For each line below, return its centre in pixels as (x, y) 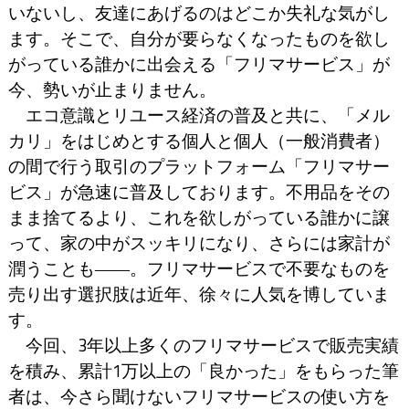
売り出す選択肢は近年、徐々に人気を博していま (199, 294)
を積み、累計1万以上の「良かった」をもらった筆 (203, 371)
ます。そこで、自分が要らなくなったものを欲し (199, 39)
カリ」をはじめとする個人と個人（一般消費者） (199, 141)
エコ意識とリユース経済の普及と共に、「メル (199, 115)
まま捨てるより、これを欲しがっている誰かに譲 (199, 218)
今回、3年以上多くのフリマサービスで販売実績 (203, 346)
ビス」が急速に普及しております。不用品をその (199, 192)
